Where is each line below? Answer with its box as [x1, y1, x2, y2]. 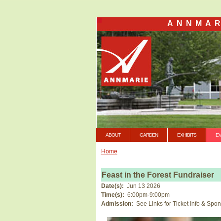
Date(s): [101, 182, 125, 189]
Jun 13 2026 [126, 182, 160, 189]
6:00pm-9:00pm [125, 191, 170, 198]
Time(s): [101, 191, 126, 198]
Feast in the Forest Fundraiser [101, 170, 214, 179]
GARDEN [139, 132, 158, 138]
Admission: [101, 200, 135, 207]
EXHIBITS [177, 132, 196, 138]
